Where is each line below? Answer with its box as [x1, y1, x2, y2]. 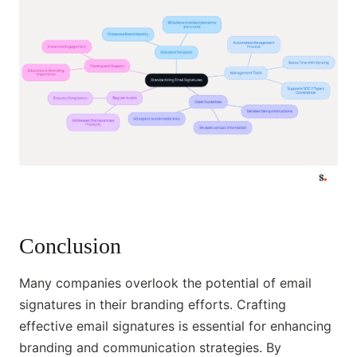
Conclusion [19, 233, 121, 259]
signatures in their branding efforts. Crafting [19, 296, 286, 313]
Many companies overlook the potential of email [19, 275, 312, 292]
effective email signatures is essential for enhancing [19, 318, 331, 335]
